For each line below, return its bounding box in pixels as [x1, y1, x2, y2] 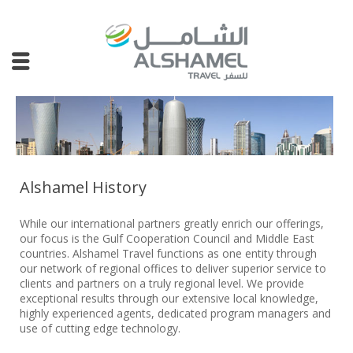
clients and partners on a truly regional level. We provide [20, 276, 304, 291]
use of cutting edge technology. [20, 321, 180, 336]
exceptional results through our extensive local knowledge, [20, 291, 318, 306]
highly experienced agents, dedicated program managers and [20, 306, 331, 321]
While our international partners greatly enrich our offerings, [20, 216, 324, 231]
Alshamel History [20, 176, 147, 198]
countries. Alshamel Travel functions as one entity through [20, 246, 317, 261]
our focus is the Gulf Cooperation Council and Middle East [20, 231, 314, 246]
